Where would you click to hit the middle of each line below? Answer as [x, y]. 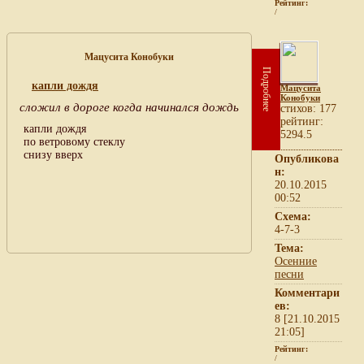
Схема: [293, 216]
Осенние [296, 261]
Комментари [307, 292]
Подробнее [266, 89]
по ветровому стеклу [74, 141]
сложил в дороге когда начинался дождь [129, 107]
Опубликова [307, 158]
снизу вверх [53, 154]
